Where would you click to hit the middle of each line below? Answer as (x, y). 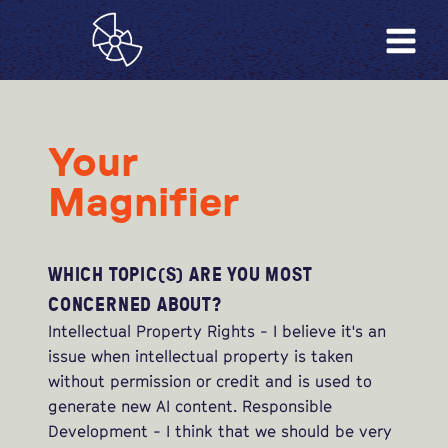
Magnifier (143, 204)
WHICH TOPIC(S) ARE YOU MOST (180, 274)
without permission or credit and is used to (210, 381)
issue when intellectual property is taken (200, 356)
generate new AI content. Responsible (190, 406)
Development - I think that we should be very (220, 431)
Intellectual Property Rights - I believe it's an (217, 331)
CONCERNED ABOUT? (135, 304)
